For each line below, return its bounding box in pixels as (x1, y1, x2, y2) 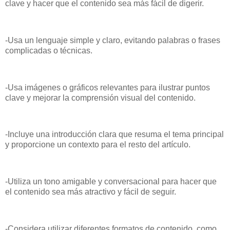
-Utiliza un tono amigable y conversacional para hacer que (5, 177, 217, 186)
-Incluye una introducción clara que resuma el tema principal (5, 130, 224, 139)
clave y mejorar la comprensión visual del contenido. (5, 93, 196, 102)
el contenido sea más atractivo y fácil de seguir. (5, 187, 176, 197)
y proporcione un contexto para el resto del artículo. (5, 140, 190, 149)
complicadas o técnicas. (5, 46, 92, 55)
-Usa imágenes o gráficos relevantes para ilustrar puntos (5, 83, 210, 92)
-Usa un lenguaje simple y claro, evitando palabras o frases (5, 36, 220, 45)
